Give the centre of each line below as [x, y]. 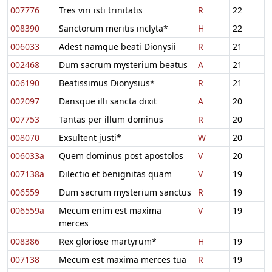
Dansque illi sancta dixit [108, 101]
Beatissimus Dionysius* [107, 83]
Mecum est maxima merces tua [123, 259]
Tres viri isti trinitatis [101, 10]
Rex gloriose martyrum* [108, 241]
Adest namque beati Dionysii [117, 46]
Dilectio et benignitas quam [115, 174]
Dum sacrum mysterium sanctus [125, 192]
